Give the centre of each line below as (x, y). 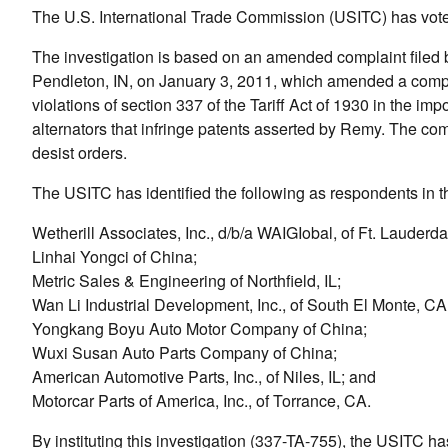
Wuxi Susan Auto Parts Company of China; (184, 352)
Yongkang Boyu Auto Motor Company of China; (199, 328)
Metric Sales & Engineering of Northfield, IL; (186, 280)
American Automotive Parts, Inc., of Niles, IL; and (204, 376)
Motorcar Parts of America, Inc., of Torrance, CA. (201, 400)
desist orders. (79, 152)
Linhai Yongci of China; (114, 256)
